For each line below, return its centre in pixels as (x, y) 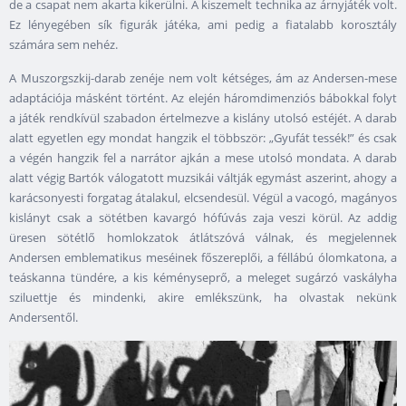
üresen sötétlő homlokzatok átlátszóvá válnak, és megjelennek (203, 238)
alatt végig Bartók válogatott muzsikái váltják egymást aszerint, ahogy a (203, 178)
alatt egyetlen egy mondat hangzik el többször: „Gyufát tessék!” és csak (203, 138)
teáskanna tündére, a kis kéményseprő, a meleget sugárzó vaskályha (203, 278)
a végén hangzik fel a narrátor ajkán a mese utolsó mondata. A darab (203, 158)
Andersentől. (43, 318)
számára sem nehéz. (63, 45)
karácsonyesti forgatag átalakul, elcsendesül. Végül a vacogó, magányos (203, 198)
